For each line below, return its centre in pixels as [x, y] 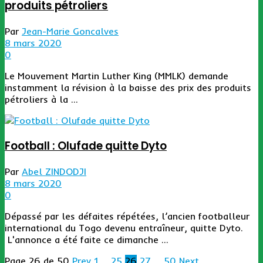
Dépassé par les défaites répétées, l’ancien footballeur [127, 216]
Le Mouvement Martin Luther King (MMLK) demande [117, 76]
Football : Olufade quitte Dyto [86, 146]
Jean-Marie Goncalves [70, 31]
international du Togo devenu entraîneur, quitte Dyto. [124, 227]
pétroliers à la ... [41, 100]
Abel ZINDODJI [54, 171]
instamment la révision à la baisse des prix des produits [128, 88]
